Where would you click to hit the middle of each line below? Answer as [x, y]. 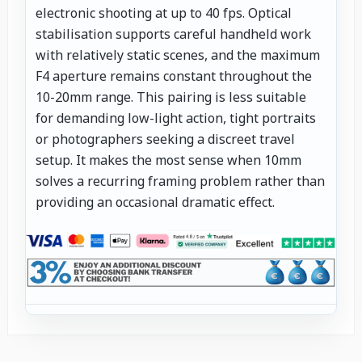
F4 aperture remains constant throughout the [174, 76]
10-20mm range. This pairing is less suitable [171, 97]
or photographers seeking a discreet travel [165, 139]
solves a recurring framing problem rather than [180, 181]
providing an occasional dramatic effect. [155, 202]
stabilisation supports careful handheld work [173, 34]
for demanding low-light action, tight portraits [176, 118]
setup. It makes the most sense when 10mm [168, 160]
